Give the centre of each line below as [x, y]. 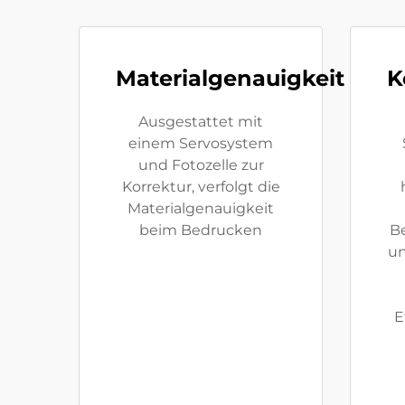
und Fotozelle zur [201, 165]
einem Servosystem [201, 143]
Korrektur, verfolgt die [201, 187]
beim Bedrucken [201, 230]
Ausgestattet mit [201, 122]
